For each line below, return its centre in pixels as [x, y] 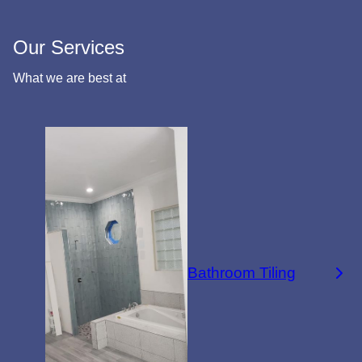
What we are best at [69, 78]
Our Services [69, 47]
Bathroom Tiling [242, 272]
